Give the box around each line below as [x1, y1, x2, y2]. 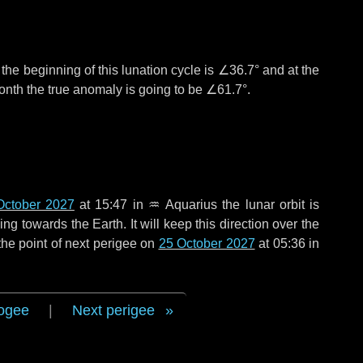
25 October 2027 [158, 237, 255, 250]
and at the [258, 63, 319, 77]
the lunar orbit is [217, 198, 320, 211]
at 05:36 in [254, 237, 319, 250]
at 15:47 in [74, 198, 148, 211]
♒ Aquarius [147, 198, 218, 211]
